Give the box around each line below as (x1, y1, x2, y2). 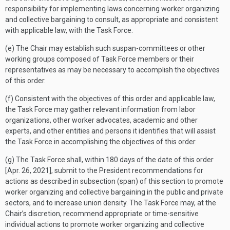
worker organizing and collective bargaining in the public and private (5, 188, 223, 196)
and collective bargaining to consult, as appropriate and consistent (5, 15, 218, 24)
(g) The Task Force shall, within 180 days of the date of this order (5, 156, 214, 164)
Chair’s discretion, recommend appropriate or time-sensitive (5, 209, 199, 218)
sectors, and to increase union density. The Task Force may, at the (5, 199, 216, 207)
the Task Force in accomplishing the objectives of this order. (5, 138, 197, 146)
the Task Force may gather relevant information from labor (5, 105, 196, 113)
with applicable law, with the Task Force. (5, 26, 133, 34)
